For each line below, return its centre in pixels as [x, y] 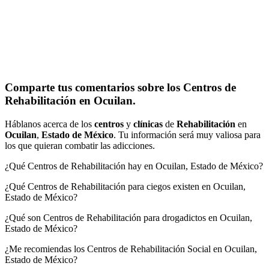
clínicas [148, 124]
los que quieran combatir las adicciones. [80, 146]
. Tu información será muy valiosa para [187, 135]
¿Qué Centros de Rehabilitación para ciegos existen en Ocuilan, [125, 187]
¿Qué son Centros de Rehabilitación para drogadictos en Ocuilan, [128, 218]
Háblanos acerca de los [50, 124]
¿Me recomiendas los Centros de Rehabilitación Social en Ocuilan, [131, 249]
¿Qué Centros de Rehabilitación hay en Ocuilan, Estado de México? [134, 166]
